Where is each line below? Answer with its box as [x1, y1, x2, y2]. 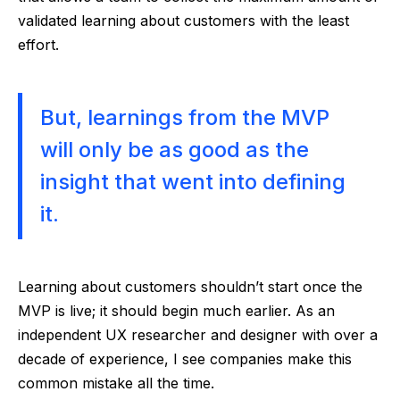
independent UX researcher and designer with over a [18, 326, 378, 345]
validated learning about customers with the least [18, 12, 349, 30]
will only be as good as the [40, 137, 309, 163]
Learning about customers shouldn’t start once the [18, 278, 362, 296]
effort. [18, 36, 59, 54]
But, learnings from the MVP [40, 104, 329, 131]
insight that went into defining [40, 169, 346, 196]
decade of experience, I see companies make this [18, 350, 352, 369]
